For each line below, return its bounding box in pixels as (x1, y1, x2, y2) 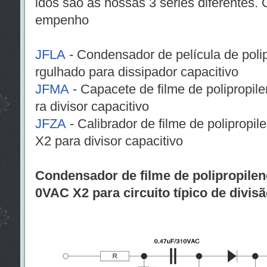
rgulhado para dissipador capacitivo (35, 64, 238, 79)
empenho (35, 12, 89, 27)
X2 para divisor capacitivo (35, 133, 183, 148)
